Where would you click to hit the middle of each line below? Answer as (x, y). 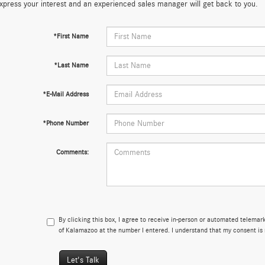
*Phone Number (65, 123)
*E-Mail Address (65, 94)
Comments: (72, 152)
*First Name (71, 36)
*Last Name (71, 65)
